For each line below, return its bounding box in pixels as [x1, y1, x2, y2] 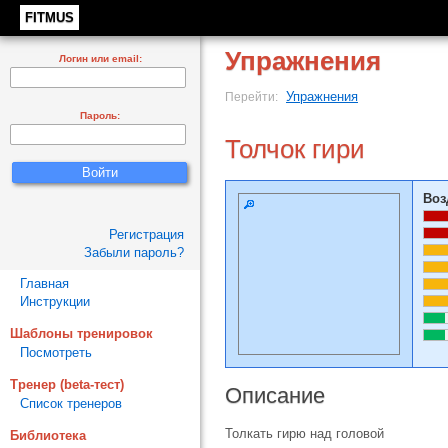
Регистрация [109, 227, 184, 242]
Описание [225, 383, 325, 408]
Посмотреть [20, 345, 92, 360]
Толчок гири [225, 134, 365, 164]
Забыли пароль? [84, 245, 184, 260]
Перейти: [225, 90, 281, 103]
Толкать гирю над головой [225, 426, 384, 441]
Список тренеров [20, 396, 122, 411]
